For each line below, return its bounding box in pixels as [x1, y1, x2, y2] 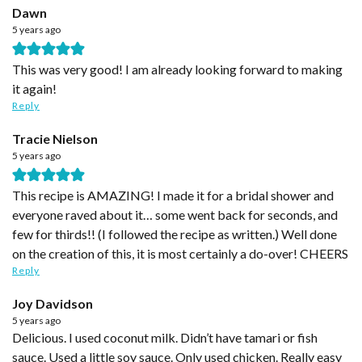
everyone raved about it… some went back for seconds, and [12, 206, 338, 222]
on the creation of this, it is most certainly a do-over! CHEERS [12, 245, 348, 261]
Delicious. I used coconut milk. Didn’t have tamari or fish [12, 329, 22, 345]
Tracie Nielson [12, 130, 98, 146]
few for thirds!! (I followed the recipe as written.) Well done [12, 225, 337, 242]
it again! [12, 80, 57, 96]
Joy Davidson [12, 295, 93, 311]
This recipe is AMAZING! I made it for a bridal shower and [12, 187, 334, 203]
